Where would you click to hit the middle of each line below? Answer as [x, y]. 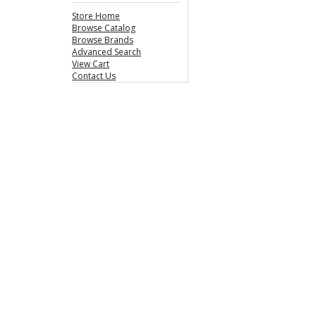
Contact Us [94, 76]
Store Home [96, 16]
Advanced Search [107, 52]
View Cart [91, 64]
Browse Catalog [104, 28]
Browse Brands [103, 40]
